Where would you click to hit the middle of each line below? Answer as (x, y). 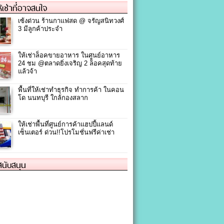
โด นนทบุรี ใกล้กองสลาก (53, 97)
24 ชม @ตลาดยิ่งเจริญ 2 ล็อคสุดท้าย (70, 63)
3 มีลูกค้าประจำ (40, 28)
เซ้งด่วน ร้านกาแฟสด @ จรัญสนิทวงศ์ (71, 20)
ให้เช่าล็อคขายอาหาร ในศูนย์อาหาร (69, 55)
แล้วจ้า (27, 71)
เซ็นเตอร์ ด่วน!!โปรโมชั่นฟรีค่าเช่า (66, 132)
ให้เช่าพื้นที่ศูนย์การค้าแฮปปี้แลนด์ (65, 124)
